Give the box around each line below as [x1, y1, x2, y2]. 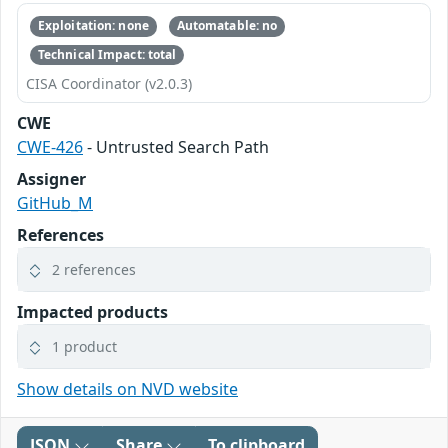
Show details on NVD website [17, 378, 238, 400]
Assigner [17, 168, 86, 190]
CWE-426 [17, 136, 83, 158]
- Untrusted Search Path [83, 136, 269, 158]
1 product [52, 337, 117, 356]
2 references [52, 260, 136, 279]
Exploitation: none [37, 17, 149, 35]
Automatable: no [176, 17, 278, 35]
